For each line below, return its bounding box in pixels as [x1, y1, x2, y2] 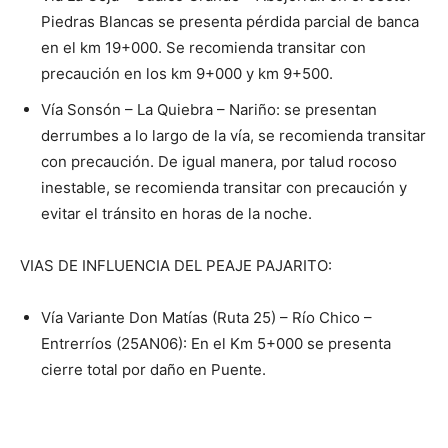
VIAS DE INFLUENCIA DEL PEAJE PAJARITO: [20, 256, 332, 275]
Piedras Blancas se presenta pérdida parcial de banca [41, 12, 419, 31]
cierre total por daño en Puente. [41, 360, 266, 379]
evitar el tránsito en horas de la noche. [41, 204, 312, 223]
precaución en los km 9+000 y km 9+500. [41, 64, 333, 83]
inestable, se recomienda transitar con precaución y [41, 178, 407, 197]
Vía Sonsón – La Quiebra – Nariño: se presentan [41, 100, 377, 119]
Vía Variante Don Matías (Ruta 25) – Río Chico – [41, 308, 372, 327]
